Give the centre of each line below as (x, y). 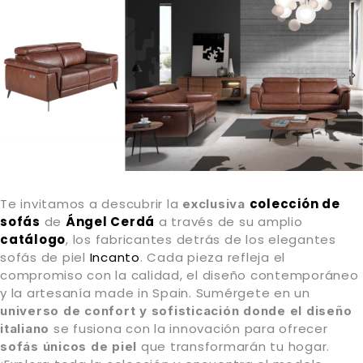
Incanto (115, 257)
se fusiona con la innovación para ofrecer (189, 328)
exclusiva (216, 203)
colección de (295, 203)
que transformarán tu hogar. (233, 346)
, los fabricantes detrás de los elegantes (201, 239)
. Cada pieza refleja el (212, 257)
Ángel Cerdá (110, 221)
